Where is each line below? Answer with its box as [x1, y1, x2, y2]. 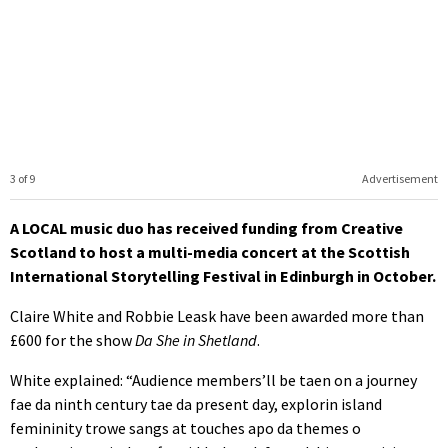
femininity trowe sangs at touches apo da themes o [10, 417, 361, 438]
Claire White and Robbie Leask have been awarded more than [10, 305, 424, 326]
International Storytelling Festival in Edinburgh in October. [10, 265, 436, 286]
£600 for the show [10, 329, 135, 350]
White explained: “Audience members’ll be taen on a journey [10, 369, 417, 390]
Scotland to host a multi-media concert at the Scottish [10, 241, 410, 262]
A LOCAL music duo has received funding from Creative [10, 217, 403, 238]
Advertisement [361, 170, 438, 186]
